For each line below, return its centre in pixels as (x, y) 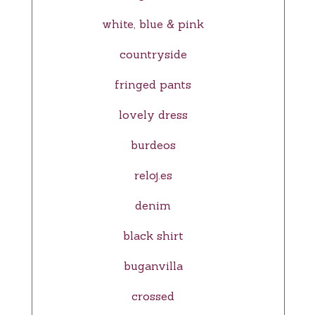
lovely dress (153, 115)
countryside (153, 54)
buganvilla (153, 266)
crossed (153, 296)
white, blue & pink (153, 24)
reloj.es (153, 175)
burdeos (153, 145)
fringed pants (153, 85)
